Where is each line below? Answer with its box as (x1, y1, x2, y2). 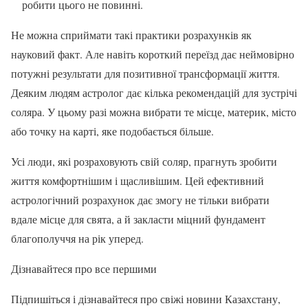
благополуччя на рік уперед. (11, 231, 144, 246)
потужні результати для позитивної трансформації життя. (11, 66, 280, 81)
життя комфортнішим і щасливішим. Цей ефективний (11, 173, 264, 188)
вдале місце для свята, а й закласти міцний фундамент (11, 212, 265, 227)
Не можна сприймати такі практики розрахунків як (11, 27, 252, 43)
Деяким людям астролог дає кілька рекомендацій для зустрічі (11, 85, 297, 100)
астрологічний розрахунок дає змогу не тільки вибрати (11, 192, 269, 208)
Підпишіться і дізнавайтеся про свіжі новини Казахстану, (11, 291, 280, 307)
